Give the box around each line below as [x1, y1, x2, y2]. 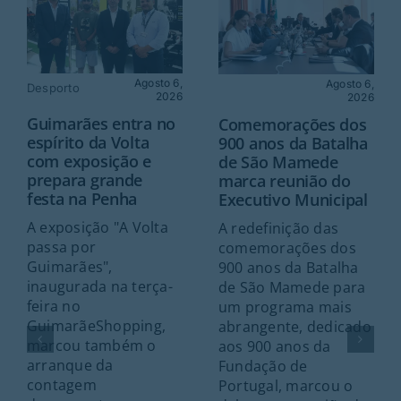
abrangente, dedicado [218, 316, 371, 337]
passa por [26, 237, 97, 258]
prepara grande [26, 169, 143, 192]
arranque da [26, 355, 114, 376]
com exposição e [26, 150, 151, 173]
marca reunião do [218, 169, 351, 192]
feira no [26, 296, 81, 317]
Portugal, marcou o [218, 375, 354, 396]
